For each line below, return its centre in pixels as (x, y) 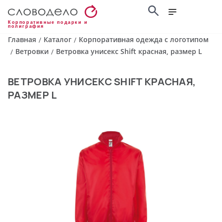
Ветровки (32, 52)
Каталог (57, 40)
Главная (22, 40)
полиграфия (26, 27)
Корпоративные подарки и (48, 23)
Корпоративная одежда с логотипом (144, 40)
